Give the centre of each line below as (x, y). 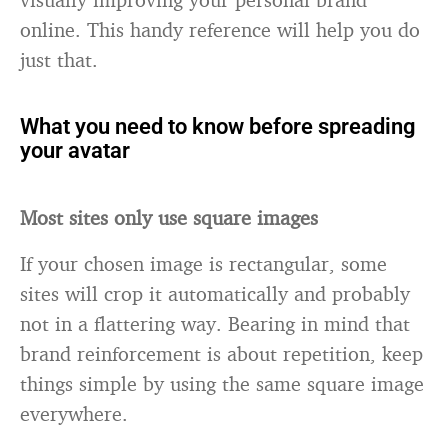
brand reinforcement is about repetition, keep (221, 353)
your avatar (75, 150)
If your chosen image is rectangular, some (203, 263)
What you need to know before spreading (218, 126)
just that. (59, 59)
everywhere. (74, 413)
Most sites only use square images (169, 217)
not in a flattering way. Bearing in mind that (215, 323)
